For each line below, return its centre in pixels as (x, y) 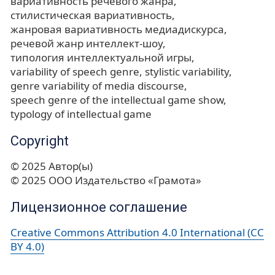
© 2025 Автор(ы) (52, 166)
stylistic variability (187, 72)
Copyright (40, 141)
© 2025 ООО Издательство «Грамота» (106, 180)
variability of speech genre (75, 72)
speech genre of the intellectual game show (117, 100)
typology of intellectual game (81, 114)
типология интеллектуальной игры (101, 58)
